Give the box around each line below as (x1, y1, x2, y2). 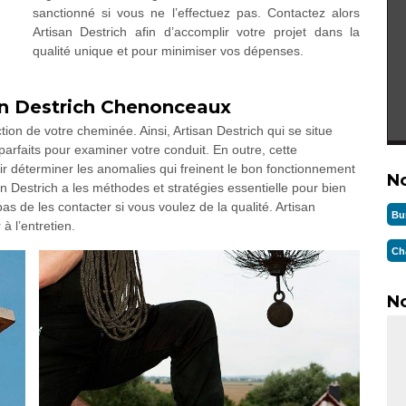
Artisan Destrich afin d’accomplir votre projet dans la (32, 24, 361, 39)
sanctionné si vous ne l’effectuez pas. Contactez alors (32, 5, 361, 20)
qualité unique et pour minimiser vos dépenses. (32, 43, 304, 58)
